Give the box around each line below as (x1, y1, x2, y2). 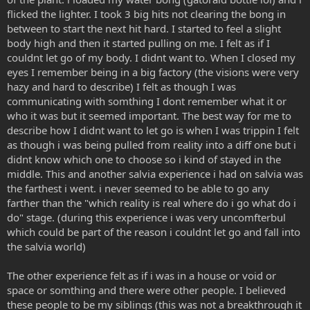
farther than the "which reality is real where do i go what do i (7, 195, 296, 210)
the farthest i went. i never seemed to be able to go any (7, 181, 269, 195)
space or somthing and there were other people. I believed (7, 282, 286, 297)
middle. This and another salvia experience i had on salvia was (7, 166, 303, 181)
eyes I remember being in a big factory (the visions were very (7, 64, 299, 79)
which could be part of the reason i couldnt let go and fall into (7, 224, 300, 239)
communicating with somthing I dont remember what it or (7, 93, 286, 108)
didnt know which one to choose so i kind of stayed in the (7, 152, 281, 166)
